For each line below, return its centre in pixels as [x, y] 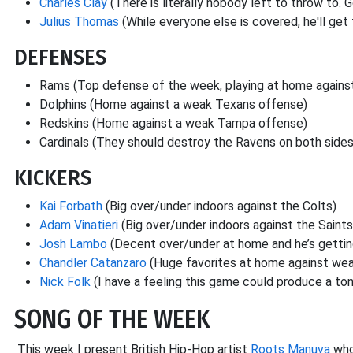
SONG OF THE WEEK [112, 319]
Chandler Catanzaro [93, 263]
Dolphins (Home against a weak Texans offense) [173, 104]
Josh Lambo [73, 244]
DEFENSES [60, 57]
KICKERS [53, 178]
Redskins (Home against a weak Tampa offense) [173, 123]
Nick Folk [65, 282]
